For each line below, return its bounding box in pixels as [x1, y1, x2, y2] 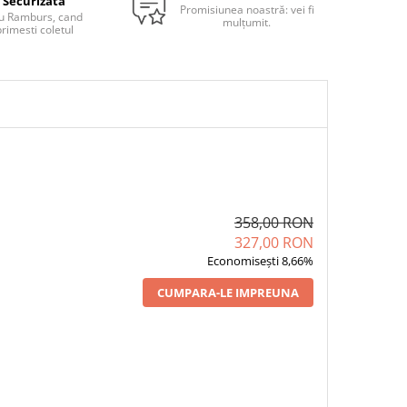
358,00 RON [233, 213, 313, 233]
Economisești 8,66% [206, 253, 313, 269]
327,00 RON [233, 233, 313, 253]
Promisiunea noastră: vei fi [179, 2, 314, 17]
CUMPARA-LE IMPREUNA [156, 284, 299, 301]
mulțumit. [223, 15, 271, 30]
